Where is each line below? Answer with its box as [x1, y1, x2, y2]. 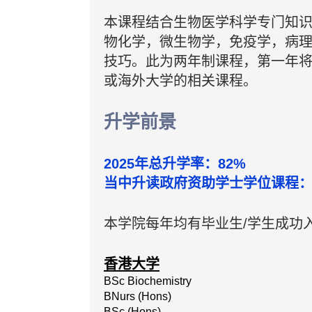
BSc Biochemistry [104, 275, 192, 287]
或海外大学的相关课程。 [104, 73, 257, 88]
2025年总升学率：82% [104, 156, 246, 171]
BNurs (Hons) [104, 290, 171, 302]
